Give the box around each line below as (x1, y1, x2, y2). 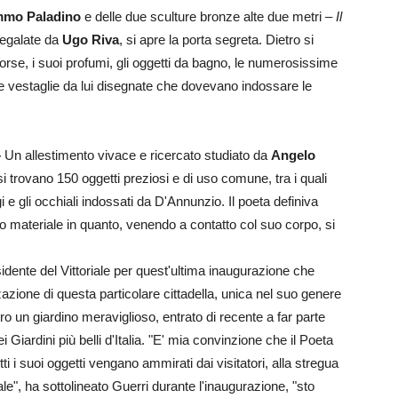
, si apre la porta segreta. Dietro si (119, 32, 314, 47)
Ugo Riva (62, 32, 119, 47)
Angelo (271, 147, 315, 163)
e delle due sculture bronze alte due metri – (81, 9, 336, 24)
